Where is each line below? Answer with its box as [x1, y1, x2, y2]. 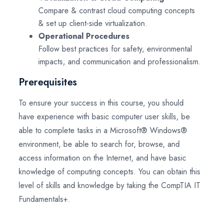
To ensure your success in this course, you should [19, 97, 184, 109]
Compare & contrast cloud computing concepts [38, 5, 195, 16]
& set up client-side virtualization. [38, 18, 147, 29]
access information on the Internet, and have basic [19, 152, 186, 164]
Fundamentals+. [19, 193, 70, 205]
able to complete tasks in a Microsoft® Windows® [19, 125, 187, 136]
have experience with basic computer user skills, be [19, 111, 190, 122]
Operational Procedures [38, 30, 130, 42]
